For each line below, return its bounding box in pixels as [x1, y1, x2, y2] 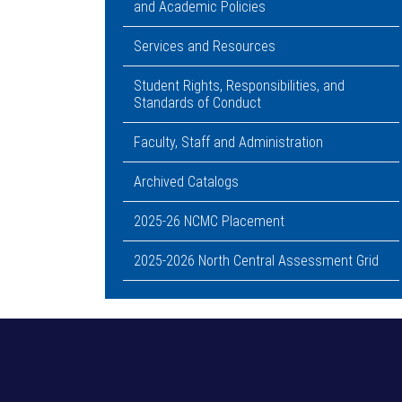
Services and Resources [134, 38, 275, 55]
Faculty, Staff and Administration [134, 134, 323, 151]
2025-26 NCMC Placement [134, 213, 284, 230]
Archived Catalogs [134, 173, 239, 190]
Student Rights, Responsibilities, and [134, 77, 345, 94]
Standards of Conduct [134, 94, 261, 111]
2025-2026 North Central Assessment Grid [134, 252, 379, 269]
